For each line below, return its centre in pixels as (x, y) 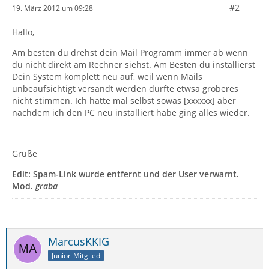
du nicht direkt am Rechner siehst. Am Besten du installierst (134, 65)
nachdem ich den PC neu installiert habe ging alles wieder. (131, 113)
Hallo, (23, 32)
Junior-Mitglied (76, 255)
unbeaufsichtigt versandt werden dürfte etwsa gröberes (125, 89)
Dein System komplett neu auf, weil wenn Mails (107, 77)
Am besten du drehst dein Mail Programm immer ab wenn (130, 53)
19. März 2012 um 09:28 (53, 8)
